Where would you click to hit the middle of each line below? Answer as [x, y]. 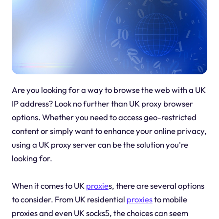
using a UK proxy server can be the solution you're [100, 145]
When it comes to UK [49, 186]
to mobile [170, 199]
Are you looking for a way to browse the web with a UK [109, 90]
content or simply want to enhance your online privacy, [109, 131]
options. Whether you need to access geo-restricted [104, 117]
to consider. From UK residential [69, 199]
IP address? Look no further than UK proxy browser [102, 104]
